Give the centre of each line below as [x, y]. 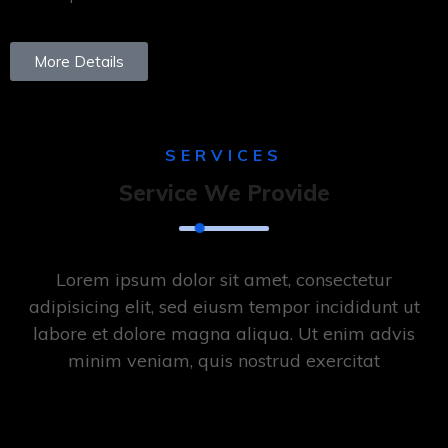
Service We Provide [224, 193]
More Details [79, 61]
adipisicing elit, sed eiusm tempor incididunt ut [224, 306]
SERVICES [224, 155]
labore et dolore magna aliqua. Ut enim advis [224, 333]
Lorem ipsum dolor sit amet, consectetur [224, 279]
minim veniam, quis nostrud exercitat [224, 360]
